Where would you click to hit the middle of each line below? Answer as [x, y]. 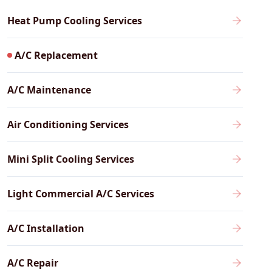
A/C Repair [32, 263]
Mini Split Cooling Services [70, 159]
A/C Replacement [56, 55]
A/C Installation [46, 228]
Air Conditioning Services [68, 124]
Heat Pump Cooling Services [74, 21]
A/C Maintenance [49, 90]
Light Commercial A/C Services [80, 194]
